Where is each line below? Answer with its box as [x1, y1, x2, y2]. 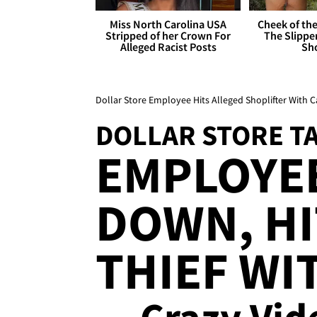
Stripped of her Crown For [105, 28, 231, 43]
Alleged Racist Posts [120, 40, 217, 54]
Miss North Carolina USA [110, 17, 227, 32]
